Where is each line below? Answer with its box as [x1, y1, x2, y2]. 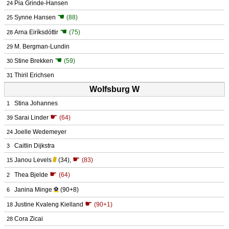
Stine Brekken [14, 57, 53, 64]
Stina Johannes [14, 100, 58, 107]
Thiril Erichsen [14, 72, 54, 79]
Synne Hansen [14, 14, 56, 21]
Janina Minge [14, 186, 52, 193]
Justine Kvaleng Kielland [14, 201, 83, 208]
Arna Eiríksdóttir [14, 29, 58, 36]
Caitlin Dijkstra [14, 142, 55, 149]
